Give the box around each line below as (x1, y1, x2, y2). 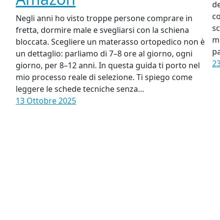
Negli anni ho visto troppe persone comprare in (16, 13, 192, 24)
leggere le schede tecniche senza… (16, 83, 144, 95)
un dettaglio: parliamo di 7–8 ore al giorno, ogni (16, 48, 192, 59)
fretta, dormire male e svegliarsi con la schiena (16, 25, 189, 36)
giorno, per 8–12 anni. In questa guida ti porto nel (16, 60, 200, 71)
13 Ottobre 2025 (16, 95, 76, 107)
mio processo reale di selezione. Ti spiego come (16, 72, 192, 83)
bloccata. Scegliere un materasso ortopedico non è (16, 36, 205, 48)
